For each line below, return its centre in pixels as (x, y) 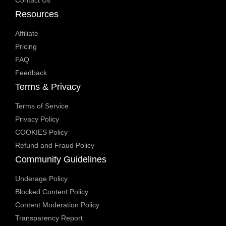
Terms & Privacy (48, 87)
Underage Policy (41, 179)
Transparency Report (49, 218)
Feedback (31, 73)
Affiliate (27, 34)
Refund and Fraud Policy (55, 146)
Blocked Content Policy (52, 192)
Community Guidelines (61, 160)
